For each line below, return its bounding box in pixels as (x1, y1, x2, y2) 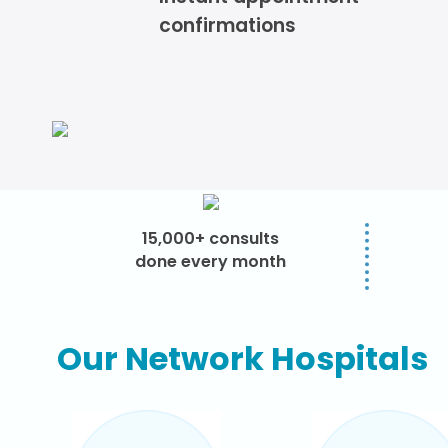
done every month (135, 250, 287, 273)
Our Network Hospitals (57, 336, 428, 381)
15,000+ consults (142, 227, 280, 250)
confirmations (159, 12, 296, 39)
